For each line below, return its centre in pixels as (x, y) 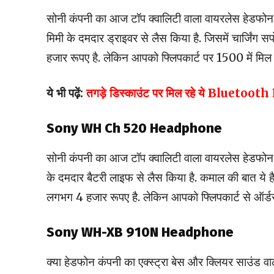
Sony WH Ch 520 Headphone (134, 128)
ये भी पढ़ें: (66, 93)
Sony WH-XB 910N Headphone (140, 232)
